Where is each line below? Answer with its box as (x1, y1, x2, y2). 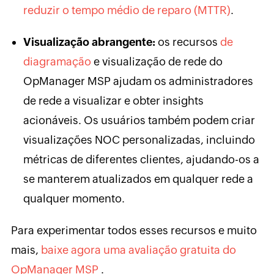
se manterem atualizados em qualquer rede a (23, 172, 253, 185)
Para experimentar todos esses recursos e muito (10, 223, 257, 237)
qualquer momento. (23, 191, 125, 205)
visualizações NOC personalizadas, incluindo (23, 133, 255, 146)
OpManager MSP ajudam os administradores (23, 74, 253, 87)
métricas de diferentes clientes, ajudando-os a (23, 152, 259, 166)
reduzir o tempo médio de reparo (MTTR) (23, 3, 231, 17)
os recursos (155, 35, 220, 48)
